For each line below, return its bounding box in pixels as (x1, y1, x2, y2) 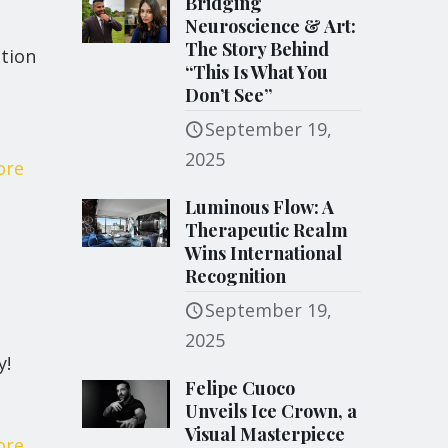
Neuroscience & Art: (185, 14, 357, 38)
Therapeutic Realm (185, 218, 349, 242)
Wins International (185, 241, 343, 265)
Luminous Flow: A (185, 195, 335, 219)
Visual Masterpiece (185, 422, 346, 446)
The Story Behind (185, 37, 330, 61)
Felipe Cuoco (185, 376, 296, 400)
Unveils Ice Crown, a (185, 399, 358, 423)
